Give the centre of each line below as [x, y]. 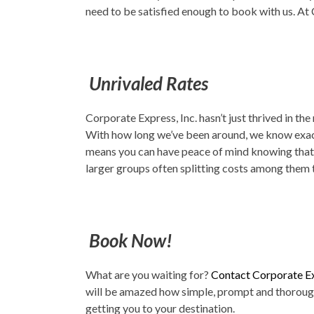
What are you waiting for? [148, 274]
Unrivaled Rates [147, 83]
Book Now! [131, 240]
